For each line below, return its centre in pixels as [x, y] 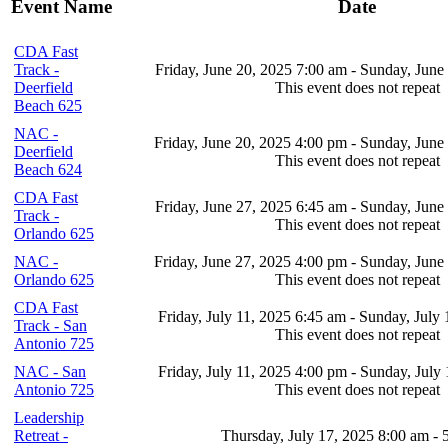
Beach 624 [48, 169]
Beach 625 [48, 105]
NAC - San [50, 371]
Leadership [49, 417]
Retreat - [41, 435]
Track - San [50, 325]
